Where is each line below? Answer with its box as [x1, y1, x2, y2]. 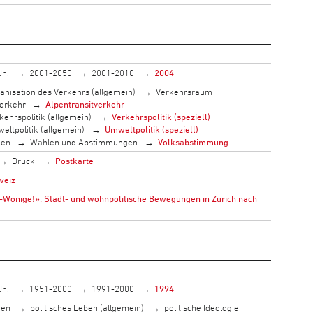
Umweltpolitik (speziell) [104, 123, 198, 135]
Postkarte [54, 154, 94, 166]
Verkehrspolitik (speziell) [111, 110, 210, 122]
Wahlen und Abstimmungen [30, 136, 138, 147]
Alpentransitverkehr [45, 98, 125, 110]
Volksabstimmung [157, 136, 228, 147]
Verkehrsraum [155, 85, 212, 97]
